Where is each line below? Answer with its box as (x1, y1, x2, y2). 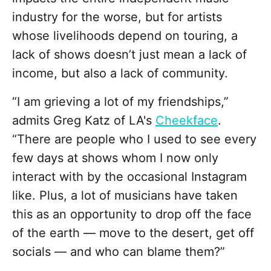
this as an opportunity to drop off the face (12, 207, 252, 222)
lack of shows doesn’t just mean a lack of (12, 47, 247, 62)
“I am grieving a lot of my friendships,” (12, 94, 229, 109)
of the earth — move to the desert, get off (12, 226, 254, 241)
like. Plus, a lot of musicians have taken (12, 188, 238, 203)
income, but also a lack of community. (12, 66, 232, 81)
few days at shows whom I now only (12, 151, 218, 166)
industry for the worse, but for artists (12, 10, 222, 25)
